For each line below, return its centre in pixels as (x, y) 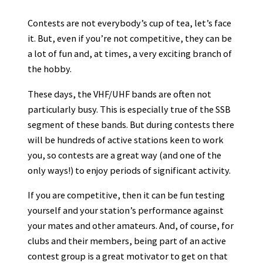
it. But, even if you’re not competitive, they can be (130, 38)
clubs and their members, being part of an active (127, 241)
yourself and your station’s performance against (126, 210)
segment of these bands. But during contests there (131, 124)
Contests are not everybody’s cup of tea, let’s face (129, 23)
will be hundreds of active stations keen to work (126, 139)
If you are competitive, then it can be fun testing (126, 195)
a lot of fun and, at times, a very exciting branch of (130, 54)
